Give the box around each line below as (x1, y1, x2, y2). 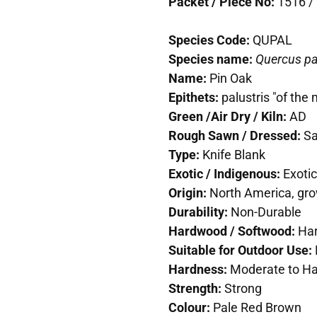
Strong (224, 279, 262, 296)
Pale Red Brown (212, 298, 301, 316)
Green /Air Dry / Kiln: (168, 107, 289, 125)
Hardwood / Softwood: (168, 221, 295, 239)
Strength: (168, 279, 224, 296)
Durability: (168, 202, 231, 220)
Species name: (168, 50, 253, 67)
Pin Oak (209, 69, 252, 86)
